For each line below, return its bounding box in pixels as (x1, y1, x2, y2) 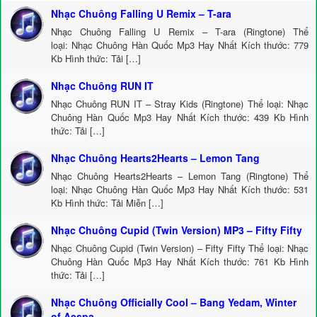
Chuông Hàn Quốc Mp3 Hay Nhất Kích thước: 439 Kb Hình (51, 110, 309, 124)
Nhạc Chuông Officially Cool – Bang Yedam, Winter (51, 295, 296, 309)
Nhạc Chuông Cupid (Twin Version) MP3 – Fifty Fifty (51, 223, 302, 237)
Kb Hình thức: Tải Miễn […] (51, 196, 163, 209)
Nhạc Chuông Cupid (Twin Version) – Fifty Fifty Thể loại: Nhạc (51, 241, 309, 255)
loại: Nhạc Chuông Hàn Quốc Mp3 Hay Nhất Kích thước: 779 (51, 38, 309, 52)
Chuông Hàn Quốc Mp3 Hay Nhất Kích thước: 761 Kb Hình (51, 255, 309, 268)
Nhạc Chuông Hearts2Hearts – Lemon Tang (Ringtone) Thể (51, 169, 309, 183)
